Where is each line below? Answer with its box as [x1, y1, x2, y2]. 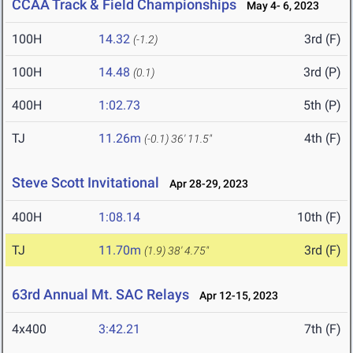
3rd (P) [303, 65, 341, 80]
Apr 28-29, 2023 [162, 177, 248, 191]
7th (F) [304, 321, 341, 337]
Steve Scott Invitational [12, 174, 159, 191]
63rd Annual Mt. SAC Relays [12, 286, 189, 303]
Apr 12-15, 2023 [192, 289, 278, 303]
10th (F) [297, 210, 341, 225]
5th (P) [303, 98, 341, 113]
